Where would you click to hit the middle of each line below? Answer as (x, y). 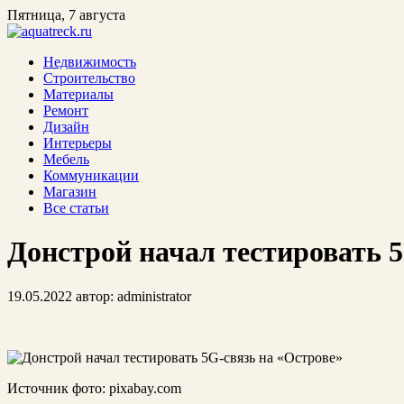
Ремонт (66, 110)
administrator (154, 296)
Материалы (78, 94)
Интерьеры (78, 143)
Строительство (89, 78)
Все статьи (76, 208)
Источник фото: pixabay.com (94, 388)
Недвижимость (90, 62)
